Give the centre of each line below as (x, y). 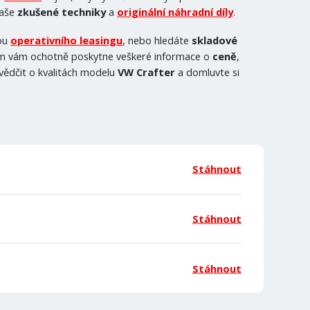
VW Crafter (147, 72)
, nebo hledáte (157, 40)
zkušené (38, 12)
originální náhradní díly (175, 12)
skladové (215, 40)
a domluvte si (208, 72)
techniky (84, 12)
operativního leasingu (67, 40)
